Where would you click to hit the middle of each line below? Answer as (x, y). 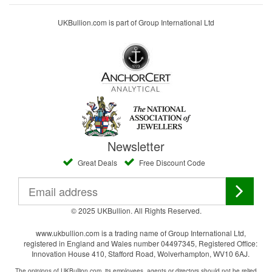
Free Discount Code (171, 162)
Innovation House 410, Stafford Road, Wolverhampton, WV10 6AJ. (141, 253)
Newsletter (136, 146)
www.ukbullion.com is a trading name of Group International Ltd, (141, 233)
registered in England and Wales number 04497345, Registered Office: (141, 243)
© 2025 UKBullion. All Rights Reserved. (136, 210)
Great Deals (96, 162)
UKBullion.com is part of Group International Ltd (136, 22)
